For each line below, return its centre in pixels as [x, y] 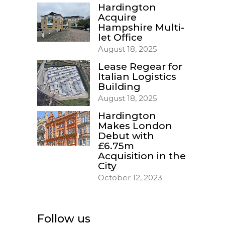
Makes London [135, 126]
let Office [120, 37]
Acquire [117, 17]
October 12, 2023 [130, 177]
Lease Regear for [140, 66]
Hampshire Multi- [141, 27]
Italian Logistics [137, 76]
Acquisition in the [142, 156]
